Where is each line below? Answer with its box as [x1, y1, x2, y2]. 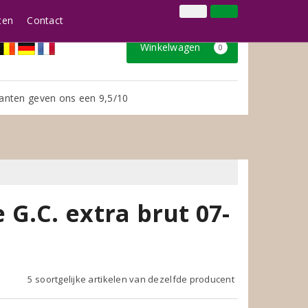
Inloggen [127, 10, 164, 21]
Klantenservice [178, 10, 238, 21]
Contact [27, 14, 64, 27]
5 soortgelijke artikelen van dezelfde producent [27, 272, 234, 285]
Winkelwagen [140, 41, 203, 54]
